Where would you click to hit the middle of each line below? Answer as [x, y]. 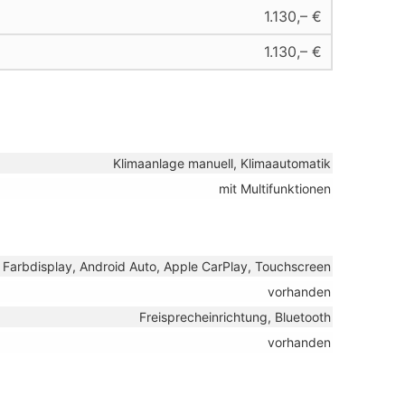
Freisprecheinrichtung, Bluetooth [235, 316]
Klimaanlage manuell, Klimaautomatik [222, 163]
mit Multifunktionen [275, 188]
